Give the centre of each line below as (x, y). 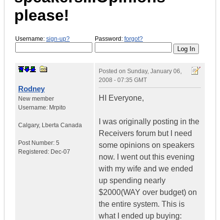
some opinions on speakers (147, 145)
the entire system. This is (142, 204)
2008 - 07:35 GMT (123, 80)
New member (36, 99)
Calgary (28, 125)
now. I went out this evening (147, 157)
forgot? (134, 39)
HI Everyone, (121, 98)
